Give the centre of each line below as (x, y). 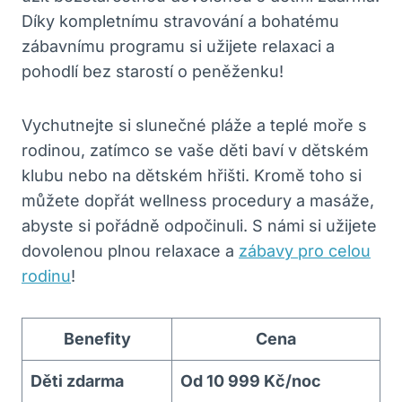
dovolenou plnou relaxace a (130, 250)
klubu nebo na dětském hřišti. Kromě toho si (192, 175)
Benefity (97, 338)
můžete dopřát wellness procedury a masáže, (198, 200)
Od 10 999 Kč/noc (251, 380)
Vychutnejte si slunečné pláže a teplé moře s (194, 125)
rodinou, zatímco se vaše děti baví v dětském (195, 150)
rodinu (46, 275)
